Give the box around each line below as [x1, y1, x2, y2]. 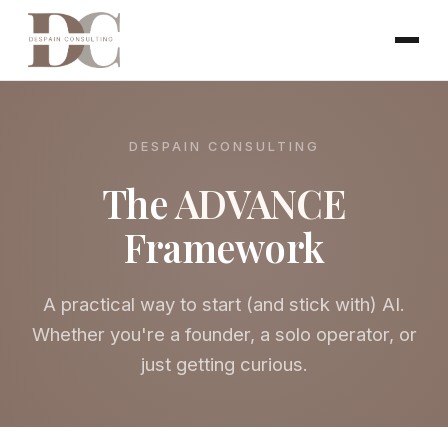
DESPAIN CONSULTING [128, 139, 320, 154]
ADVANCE [175, 177, 346, 229]
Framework [123, 221, 325, 273]
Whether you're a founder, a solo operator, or [31, 323, 417, 345]
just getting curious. [140, 353, 308, 375]
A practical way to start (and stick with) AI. [43, 293, 405, 315]
